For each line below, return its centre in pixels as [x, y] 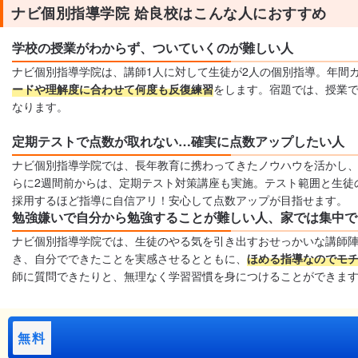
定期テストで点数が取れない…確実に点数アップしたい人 [178, 141]
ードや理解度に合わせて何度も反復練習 [113, 88]
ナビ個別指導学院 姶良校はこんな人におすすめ [169, 12]
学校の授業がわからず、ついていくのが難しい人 [153, 47]
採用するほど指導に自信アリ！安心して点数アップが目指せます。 [180, 199]
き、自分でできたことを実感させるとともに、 [129, 258]
